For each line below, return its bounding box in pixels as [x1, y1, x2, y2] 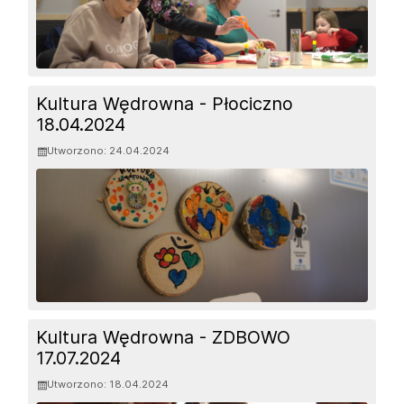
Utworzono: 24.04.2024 [47, 144, 170, 158]
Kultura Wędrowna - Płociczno [36, 93, 294, 115]
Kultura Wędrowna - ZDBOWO [36, 326, 291, 349]
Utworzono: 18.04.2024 [47, 378, 170, 391]
